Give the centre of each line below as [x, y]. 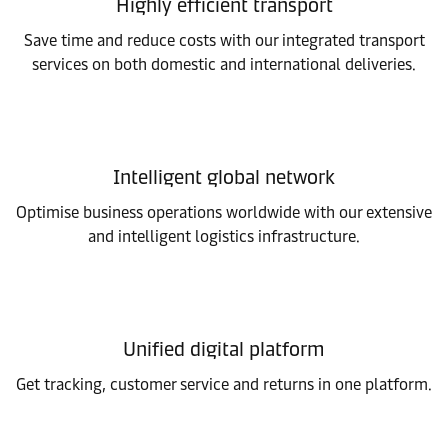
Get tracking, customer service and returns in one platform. [224, 384]
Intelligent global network [224, 177]
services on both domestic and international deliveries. [224, 64]
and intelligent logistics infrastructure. [224, 236]
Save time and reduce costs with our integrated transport [224, 40]
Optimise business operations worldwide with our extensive [224, 212]
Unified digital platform [224, 349]
